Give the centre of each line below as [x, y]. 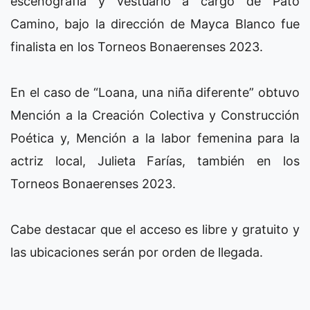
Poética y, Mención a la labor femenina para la [155, 138]
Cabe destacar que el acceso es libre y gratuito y [155, 230]
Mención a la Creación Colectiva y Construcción [155, 116]
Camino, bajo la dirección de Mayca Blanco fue [155, 24]
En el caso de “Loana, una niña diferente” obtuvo [155, 93]
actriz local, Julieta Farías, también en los [155, 161]
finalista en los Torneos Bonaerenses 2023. [137, 47]
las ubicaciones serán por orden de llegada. [137, 253]
